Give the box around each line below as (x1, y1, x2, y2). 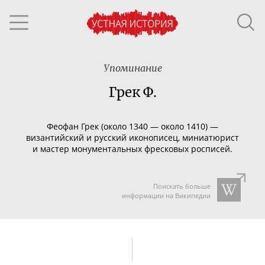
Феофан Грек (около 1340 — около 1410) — (47, 120, 218, 132)
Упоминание (103, 62, 162, 74)
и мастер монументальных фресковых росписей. (33, 143, 232, 154)
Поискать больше (153, 182, 211, 190)
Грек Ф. (108, 84, 157, 101)
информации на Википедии (121, 191, 211, 200)
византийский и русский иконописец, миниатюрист (26, 131, 239, 143)
